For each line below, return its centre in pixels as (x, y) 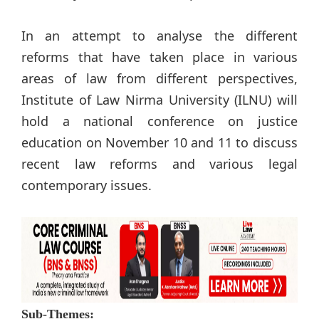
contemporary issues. (87, 185)
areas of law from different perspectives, (159, 78)
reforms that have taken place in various (159, 57)
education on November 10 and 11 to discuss (159, 142)
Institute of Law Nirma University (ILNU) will (159, 99)
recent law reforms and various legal (159, 163)
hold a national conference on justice (159, 121)
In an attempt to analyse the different (159, 35)
